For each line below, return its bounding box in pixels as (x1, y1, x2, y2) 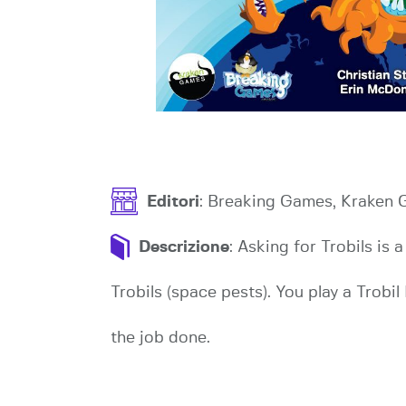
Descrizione (139, 238, 229, 256)
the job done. (111, 329, 210, 346)
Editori (147, 193, 199, 210)
